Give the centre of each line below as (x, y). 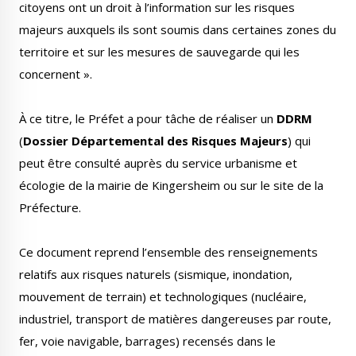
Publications (107, 19)
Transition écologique (249, 140)
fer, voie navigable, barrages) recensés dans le (147, 341)
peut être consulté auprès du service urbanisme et (158, 163)
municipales (107, 36)
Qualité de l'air (107, 244)
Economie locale (249, 244)
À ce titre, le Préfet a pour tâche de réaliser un (148, 118)
